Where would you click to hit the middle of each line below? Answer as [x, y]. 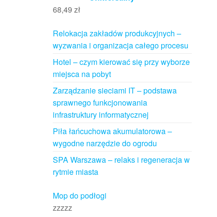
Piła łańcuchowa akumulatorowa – [112, 131]
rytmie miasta [75, 172]
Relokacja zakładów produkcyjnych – [117, 33]
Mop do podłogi [79, 196]
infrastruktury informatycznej [101, 115]
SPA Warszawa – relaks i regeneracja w [121, 160]
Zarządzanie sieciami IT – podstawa [115, 91]
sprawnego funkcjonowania [100, 103]
